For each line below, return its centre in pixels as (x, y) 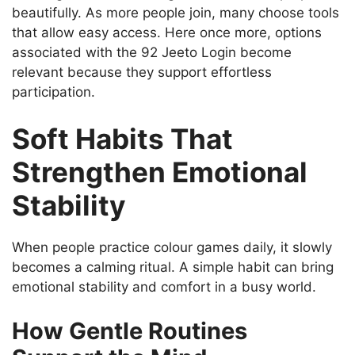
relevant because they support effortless (142, 72)
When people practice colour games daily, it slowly (172, 248)
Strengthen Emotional (160, 172)
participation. (53, 92)
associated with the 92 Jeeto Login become (152, 52)
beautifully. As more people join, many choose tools (176, 12)
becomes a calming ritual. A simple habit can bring (173, 267)
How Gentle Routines (130, 330)
